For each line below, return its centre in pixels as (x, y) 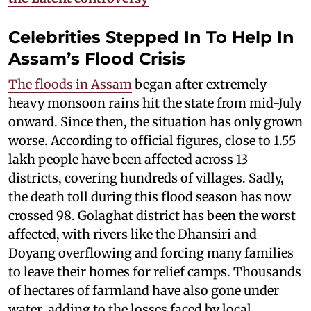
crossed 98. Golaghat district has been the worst (152, 215)
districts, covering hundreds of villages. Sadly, (146, 178)
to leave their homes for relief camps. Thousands (155, 271)
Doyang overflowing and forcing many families (151, 253)
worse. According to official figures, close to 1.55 (152, 140)
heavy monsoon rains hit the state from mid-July (155, 103)
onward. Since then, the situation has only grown (155, 121)
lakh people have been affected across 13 (128, 159)
